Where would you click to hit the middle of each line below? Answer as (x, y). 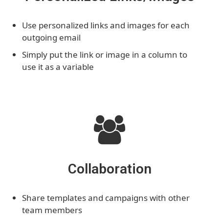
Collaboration (109, 169)
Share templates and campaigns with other (106, 197)
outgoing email (51, 37)
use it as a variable (58, 66)
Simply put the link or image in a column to (105, 54)
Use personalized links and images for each (106, 25)
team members (52, 210)
